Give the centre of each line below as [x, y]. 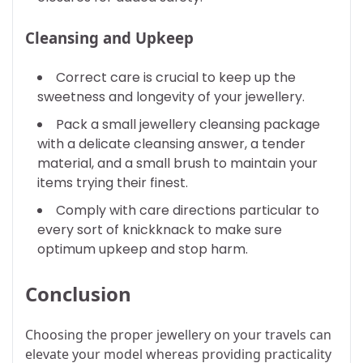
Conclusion [78, 294]
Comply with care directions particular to [188, 211]
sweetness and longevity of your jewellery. [171, 97]
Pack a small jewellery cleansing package [188, 125]
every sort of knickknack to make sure [160, 230]
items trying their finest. [113, 183]
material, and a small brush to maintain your [177, 164]
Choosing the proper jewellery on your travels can [178, 335]
